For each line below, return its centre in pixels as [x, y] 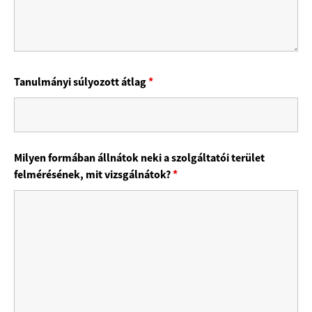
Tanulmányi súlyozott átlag [81, 82]
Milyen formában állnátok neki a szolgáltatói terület [139, 158]
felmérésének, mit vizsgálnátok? [93, 174]
